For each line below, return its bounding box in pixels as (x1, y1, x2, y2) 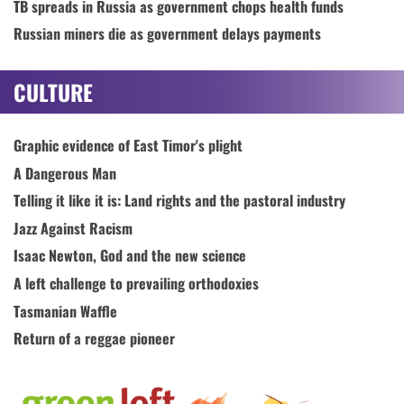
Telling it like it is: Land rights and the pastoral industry (14, 189, 345, 212)
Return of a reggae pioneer (14, 327, 175, 350)
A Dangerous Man (14, 161, 116, 184)
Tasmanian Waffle (14, 299, 117, 322)
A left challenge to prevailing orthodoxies (14, 272, 259, 295)
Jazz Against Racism (14, 216, 133, 239)
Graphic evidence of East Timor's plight (14, 133, 243, 156)
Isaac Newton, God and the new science (14, 244, 246, 267)
